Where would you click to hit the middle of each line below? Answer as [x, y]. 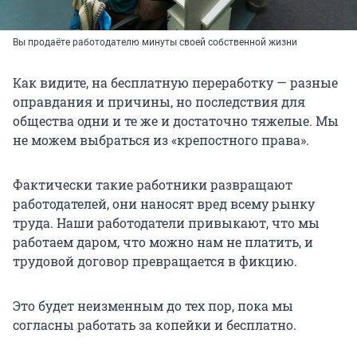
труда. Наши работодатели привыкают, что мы [166, 223]
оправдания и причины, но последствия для [159, 102]
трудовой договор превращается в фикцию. [155, 261]
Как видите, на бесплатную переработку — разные [175, 83]
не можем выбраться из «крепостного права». [161, 140]
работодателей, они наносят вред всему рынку [164, 204]
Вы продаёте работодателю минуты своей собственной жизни [156, 43]
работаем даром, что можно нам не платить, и [163, 242]
